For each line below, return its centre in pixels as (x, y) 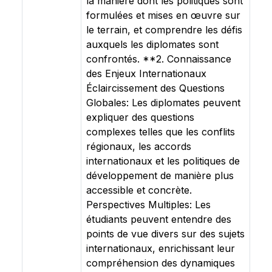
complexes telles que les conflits (161, 132)
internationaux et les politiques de (163, 161)
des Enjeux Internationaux (146, 73)
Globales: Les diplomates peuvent (163, 103)
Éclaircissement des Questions (155, 88)
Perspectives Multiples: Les (148, 205)
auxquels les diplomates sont (152, 44)
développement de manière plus (160, 175)
